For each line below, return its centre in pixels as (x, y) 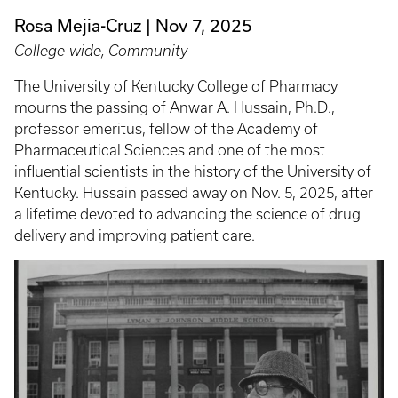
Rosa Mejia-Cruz (78, 25)
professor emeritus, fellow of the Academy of (166, 128)
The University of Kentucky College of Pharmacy (176, 86)
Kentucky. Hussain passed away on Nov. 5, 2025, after (194, 192)
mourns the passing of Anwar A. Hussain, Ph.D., (175, 107)
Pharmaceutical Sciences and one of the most (170, 150)
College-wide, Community (101, 50)
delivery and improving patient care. (135, 235)
